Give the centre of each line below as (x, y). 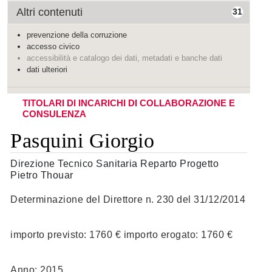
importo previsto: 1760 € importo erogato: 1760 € (121, 235)
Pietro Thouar (42, 175)
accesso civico (53, 46)
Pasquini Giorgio (82, 141)
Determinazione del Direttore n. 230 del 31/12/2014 (128, 199)
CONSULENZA (54, 114)
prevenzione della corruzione (77, 35)
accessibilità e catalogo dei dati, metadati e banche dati (124, 58)
